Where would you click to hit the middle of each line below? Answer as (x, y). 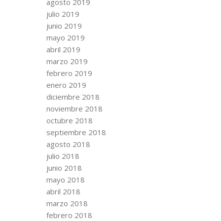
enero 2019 (66, 85)
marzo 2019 (67, 61)
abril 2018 (63, 191)
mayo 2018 (66, 179)
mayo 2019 (66, 37)
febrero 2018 (69, 215)
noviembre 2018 (74, 108)
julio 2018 (63, 156)
